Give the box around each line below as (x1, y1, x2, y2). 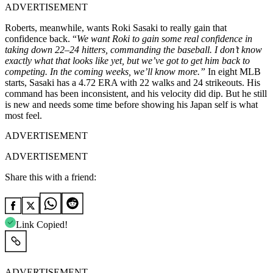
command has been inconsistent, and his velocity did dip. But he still (5, 88, 267, 99)
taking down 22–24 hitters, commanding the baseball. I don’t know (5, 44, 262, 55)
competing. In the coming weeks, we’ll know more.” (5, 66, 205, 77)
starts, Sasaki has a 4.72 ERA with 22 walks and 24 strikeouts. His (5, 77, 260, 88)
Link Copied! (16, 219, 68, 230)
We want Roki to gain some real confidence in (77, 33, 252, 44)
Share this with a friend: (5, 171, 96, 182)
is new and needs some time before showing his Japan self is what (5, 99, 258, 110)
